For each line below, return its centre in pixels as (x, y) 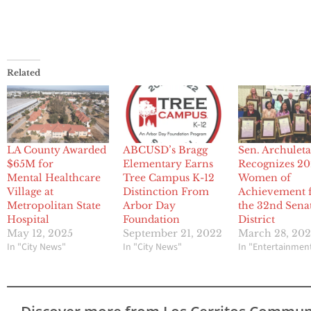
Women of (265, 178)
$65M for (30, 164)
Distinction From (166, 192)
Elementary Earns (168, 164)
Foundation (151, 220)
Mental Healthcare (54, 178)
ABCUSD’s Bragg (165, 150)
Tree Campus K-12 (168, 178)
